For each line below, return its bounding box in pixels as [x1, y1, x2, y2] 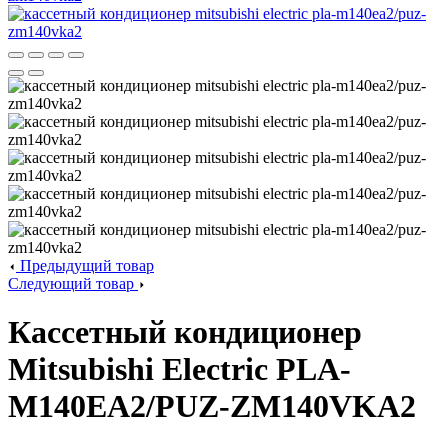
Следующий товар [8, 275, 138, 292]
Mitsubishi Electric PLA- [8, 351, 351, 388]
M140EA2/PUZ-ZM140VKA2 [8, 388, 416, 425]
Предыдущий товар [16, 257, 154, 274]
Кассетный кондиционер [8, 314, 362, 351]
